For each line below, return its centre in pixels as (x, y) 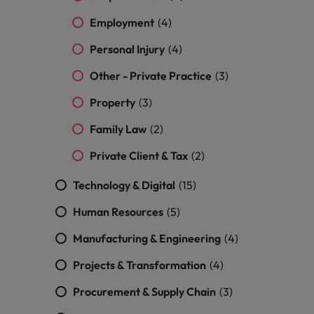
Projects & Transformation (141, 265)
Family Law (119, 129)
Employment (123, 22)
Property (114, 102)
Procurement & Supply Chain (145, 292)
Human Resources (119, 212)
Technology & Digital (125, 185)
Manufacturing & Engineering (148, 238)
